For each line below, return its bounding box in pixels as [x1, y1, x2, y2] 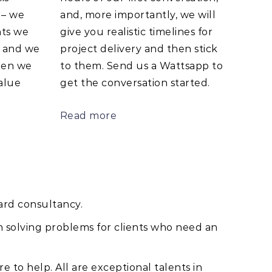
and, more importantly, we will [59, 8, 216, 21]
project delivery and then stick [59, 42, 217, 55]
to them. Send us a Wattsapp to [59, 59, 223, 72]
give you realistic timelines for [59, 25, 212, 38]
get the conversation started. [59, 76, 209, 89]
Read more [59, 109, 117, 121]
